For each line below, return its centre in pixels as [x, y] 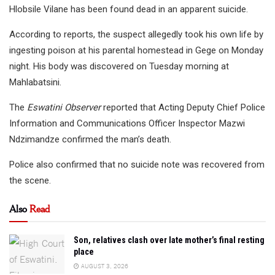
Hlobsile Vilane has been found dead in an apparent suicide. [129, 9]
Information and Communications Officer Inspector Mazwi [127, 123]
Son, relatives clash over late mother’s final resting [169, 240]
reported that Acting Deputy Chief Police [183, 107]
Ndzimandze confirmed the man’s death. [90, 139]
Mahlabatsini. [35, 82]
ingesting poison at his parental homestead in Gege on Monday [136, 50]
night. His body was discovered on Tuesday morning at [119, 66]
